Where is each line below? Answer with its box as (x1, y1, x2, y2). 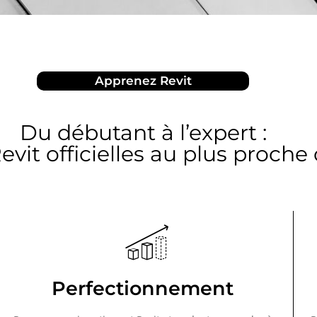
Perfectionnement (52, 277, 234, 300)
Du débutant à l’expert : (19, 120, 267, 146)
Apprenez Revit (94, 74, 192, 88)
